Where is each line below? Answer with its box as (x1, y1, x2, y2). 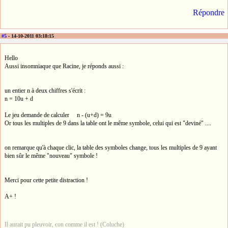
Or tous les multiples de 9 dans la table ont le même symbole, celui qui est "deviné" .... (5, 119, 211, 127)
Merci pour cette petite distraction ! (5, 176, 88, 184)
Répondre (193, 8, 224, 17)
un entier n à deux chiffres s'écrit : (5, 87, 85, 94)
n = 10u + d (5, 95, 33, 102)
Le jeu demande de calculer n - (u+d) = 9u (5, 111, 111, 119)
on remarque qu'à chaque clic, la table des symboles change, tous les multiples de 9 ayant (5, 144, 217, 151)
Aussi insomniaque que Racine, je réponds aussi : (5, 62, 124, 70)
